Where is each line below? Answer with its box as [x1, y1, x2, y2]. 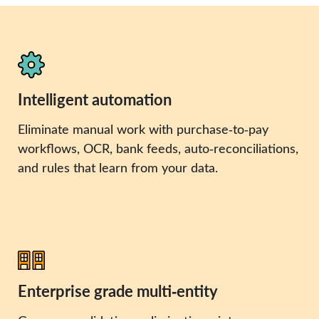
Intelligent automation [18, 88, 172, 110]
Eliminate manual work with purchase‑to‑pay [18, 120, 269, 137]
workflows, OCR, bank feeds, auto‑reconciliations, [18, 140, 299, 157]
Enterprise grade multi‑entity [18, 280, 219, 302]
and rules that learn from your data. [18, 159, 219, 176]
